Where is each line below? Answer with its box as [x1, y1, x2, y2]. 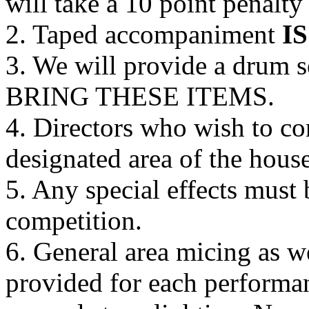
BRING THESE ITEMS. [6, 81, 275, 111]
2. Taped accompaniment [6, 19, 282, 49]
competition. [6, 206, 142, 235]
